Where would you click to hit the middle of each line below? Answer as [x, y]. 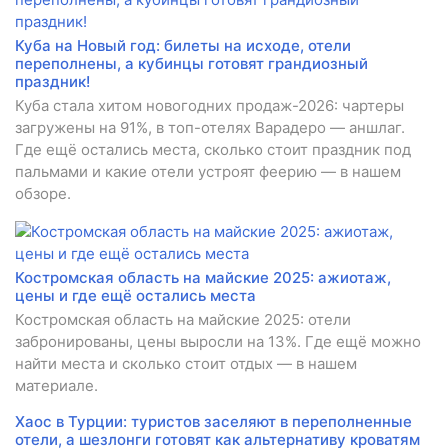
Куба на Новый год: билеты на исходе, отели [183, 46]
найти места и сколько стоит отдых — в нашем [186, 364]
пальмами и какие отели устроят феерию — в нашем [208, 172]
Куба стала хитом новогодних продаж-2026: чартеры [209, 106]
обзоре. [43, 194]
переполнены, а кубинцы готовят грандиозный [191, 64]
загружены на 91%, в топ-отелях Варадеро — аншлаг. [210, 128]
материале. [56, 386]
